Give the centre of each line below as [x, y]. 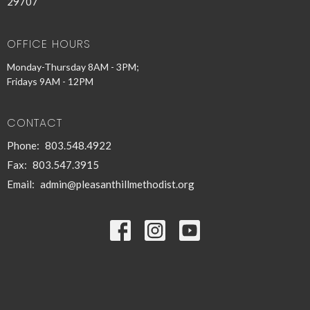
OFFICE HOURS [49, 44]
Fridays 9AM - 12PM [50, 81]
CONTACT [35, 122]
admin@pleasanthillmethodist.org [117, 184]
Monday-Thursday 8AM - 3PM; [73, 66]
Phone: [24, 146]
